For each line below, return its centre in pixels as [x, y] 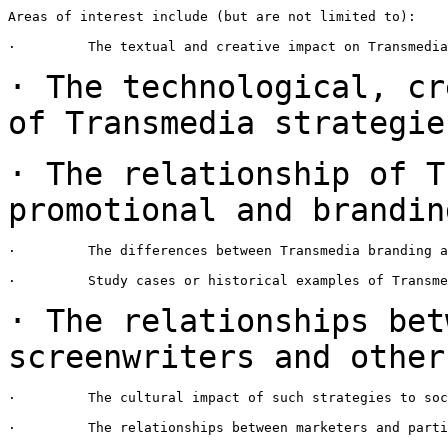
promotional [122, 209]
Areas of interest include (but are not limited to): [212, 16]
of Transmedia [141, 122]
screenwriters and [179, 356]
